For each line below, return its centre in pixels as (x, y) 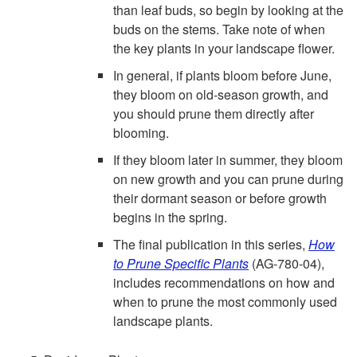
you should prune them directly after (214, 114)
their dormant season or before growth (220, 198)
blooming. (141, 133)
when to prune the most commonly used (226, 302)
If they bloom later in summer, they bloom (228, 160)
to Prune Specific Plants (181, 264)
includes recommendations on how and (224, 283)
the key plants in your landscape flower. (224, 49)
